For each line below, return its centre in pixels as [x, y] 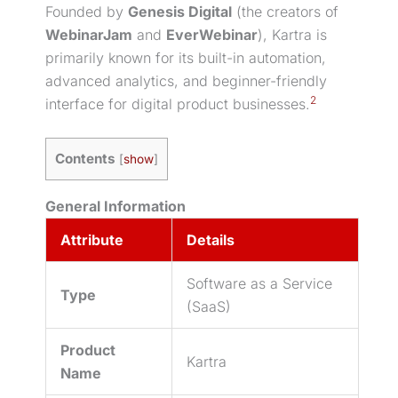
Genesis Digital [180, 11]
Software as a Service [259, 283]
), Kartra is [292, 34]
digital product [180, 103]
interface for [88, 103]
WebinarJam [89, 34]
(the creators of [285, 11]
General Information [115, 206]
